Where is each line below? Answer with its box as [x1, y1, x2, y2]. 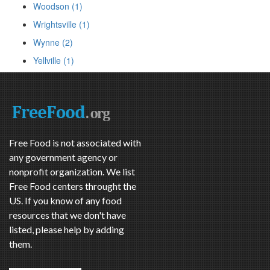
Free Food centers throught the [9, 180, 136, 192]
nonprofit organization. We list [9, 166, 135, 178]
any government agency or [9, 151, 118, 163]
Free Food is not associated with [9, 137, 141, 149]
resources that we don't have [9, 209, 126, 221]
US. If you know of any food [9, 195, 122, 207]
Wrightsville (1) [33, 18, 90, 31]
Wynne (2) [33, 36, 73, 49]
